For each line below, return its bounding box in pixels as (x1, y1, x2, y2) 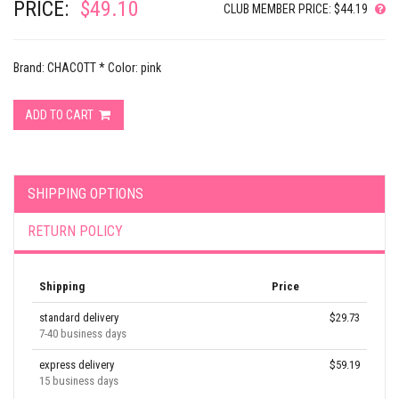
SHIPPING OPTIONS (28, 185, 143, 202)
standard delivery (39, 311, 118, 324)
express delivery (39, 358, 114, 371)
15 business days (39, 374, 118, 387)
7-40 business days (39, 327, 126, 340)
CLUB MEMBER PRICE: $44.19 (224, 2, 368, 16)
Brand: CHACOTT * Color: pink (13, 61, 161, 75)
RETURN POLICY (28, 223, 123, 240)
